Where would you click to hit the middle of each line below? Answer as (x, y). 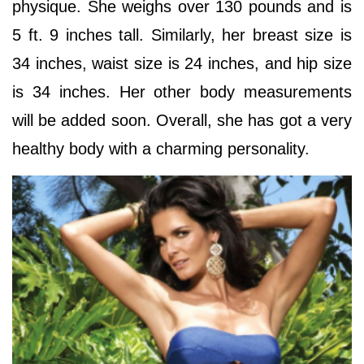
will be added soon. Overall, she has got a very (182, 121)
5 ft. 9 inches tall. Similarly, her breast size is (182, 35)
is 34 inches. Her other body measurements (182, 92)
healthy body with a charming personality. (163, 149)
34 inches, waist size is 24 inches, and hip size (182, 64)
